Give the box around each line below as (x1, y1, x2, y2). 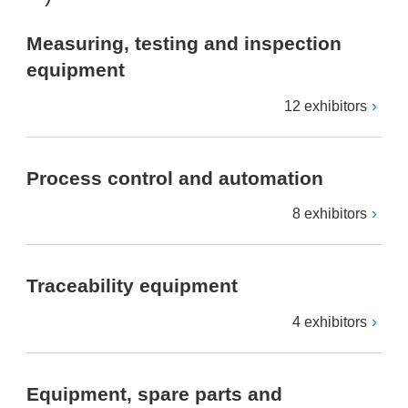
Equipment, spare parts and (26, 383, 282, 405)
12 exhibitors (284, 97, 367, 114)
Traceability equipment (26, 275, 238, 297)
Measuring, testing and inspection (26, 33, 342, 55)
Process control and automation (26, 168, 323, 189)
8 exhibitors (292, 206, 367, 222)
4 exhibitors (292, 313, 367, 330)
